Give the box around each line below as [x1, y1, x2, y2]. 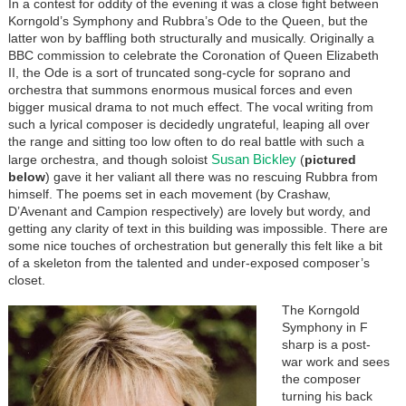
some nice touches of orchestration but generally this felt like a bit [7, 237, 382, 253]
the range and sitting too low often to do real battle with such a [7, 133, 364, 149]
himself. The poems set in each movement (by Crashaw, [7, 186, 331, 201]
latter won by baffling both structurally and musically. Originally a [7, 30, 374, 45]
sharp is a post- [281, 336, 371, 352]
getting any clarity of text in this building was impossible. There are [7, 220, 388, 236]
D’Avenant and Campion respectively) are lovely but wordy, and [7, 203, 371, 218]
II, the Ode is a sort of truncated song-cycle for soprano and [7, 64, 351, 80]
